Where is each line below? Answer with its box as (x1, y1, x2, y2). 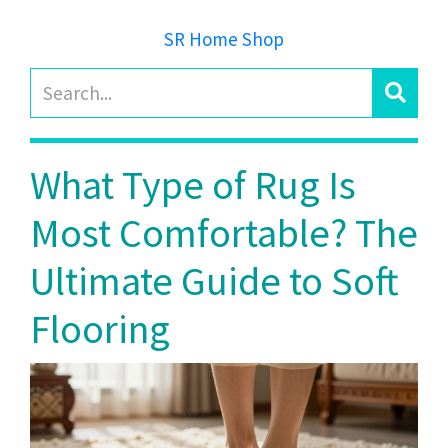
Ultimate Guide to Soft (30, 256, 399, 306)
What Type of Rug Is (30, 160, 356, 210)
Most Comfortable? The (30, 208, 418, 258)
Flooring (30, 304, 170, 354)
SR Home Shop (164, 27, 284, 51)
